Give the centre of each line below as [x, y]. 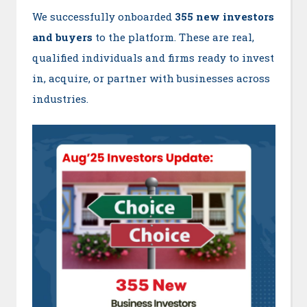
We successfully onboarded [103, 17]
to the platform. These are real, [173, 37]
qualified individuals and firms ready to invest [153, 58]
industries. [60, 99]
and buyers [62, 37]
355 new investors [224, 17]
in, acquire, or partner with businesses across [151, 78]
